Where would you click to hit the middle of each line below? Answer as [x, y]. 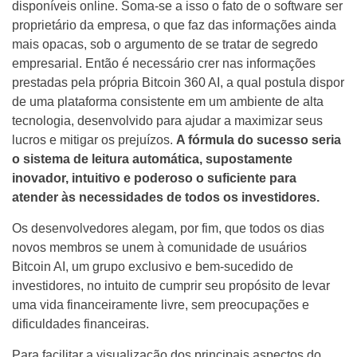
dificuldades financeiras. [80, 324]
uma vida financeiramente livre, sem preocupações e [161, 305]
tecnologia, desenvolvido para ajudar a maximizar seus [167, 121]
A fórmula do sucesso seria [259, 140]
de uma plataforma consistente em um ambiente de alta [168, 102]
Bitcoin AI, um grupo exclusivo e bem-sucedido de [153, 267]
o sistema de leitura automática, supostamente [152, 159]
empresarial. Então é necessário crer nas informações [164, 63]
